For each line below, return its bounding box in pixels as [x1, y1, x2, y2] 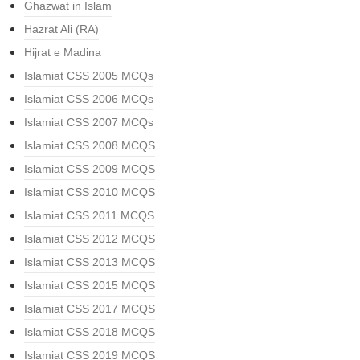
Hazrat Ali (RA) [24, 22, 99, 35]
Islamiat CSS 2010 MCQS [24, 186, 155, 198]
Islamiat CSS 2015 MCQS [24, 279, 155, 292]
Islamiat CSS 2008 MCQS [24, 139, 155, 152]
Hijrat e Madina [24, 46, 101, 59]
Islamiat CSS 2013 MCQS [24, 256, 155, 268]
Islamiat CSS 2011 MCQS [24, 209, 154, 222]
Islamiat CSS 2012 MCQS [24, 232, 155, 245]
